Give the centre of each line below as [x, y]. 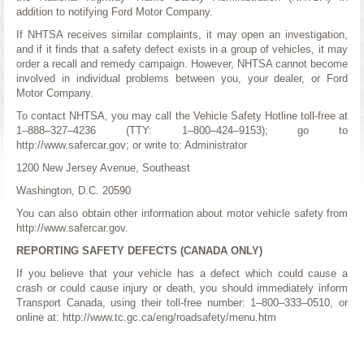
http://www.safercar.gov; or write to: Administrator [132, 145]
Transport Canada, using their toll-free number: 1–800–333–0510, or [182, 303]
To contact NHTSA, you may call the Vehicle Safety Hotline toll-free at [182, 116]
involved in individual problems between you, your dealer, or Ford [182, 78]
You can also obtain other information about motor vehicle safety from [182, 213]
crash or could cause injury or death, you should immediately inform [182, 288]
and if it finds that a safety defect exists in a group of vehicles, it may [182, 49]
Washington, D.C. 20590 [74, 191]
